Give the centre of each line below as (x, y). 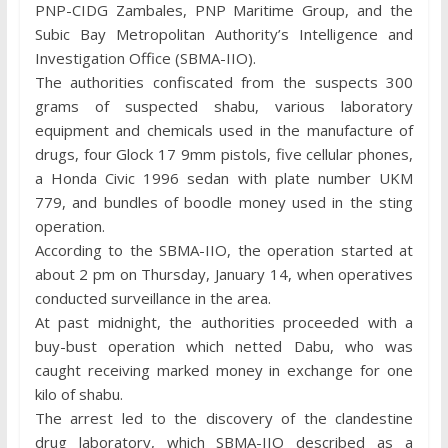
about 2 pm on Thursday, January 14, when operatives (224, 273)
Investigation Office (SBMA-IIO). (145, 57)
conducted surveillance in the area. (152, 297)
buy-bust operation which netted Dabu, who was (224, 345)
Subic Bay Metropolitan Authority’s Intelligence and (224, 33)
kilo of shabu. (78, 393)
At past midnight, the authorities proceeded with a (224, 321)
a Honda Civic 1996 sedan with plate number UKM (224, 177)
